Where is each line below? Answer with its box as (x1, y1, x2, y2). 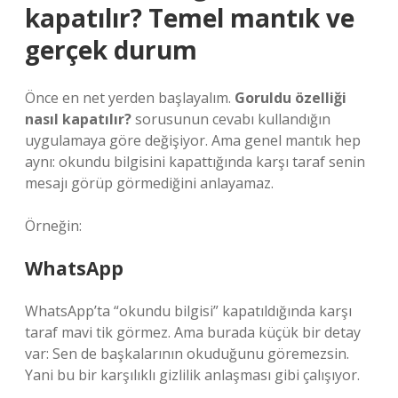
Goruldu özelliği (235, 88, 346, 107)
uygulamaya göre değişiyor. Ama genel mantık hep (25, 131, 361, 150)
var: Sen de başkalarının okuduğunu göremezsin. (25, 344, 349, 363)
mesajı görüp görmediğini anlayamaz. (25, 173, 274, 193)
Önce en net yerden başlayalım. (25, 88, 235, 107)
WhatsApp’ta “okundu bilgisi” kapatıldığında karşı (25, 301, 352, 321)
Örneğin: (25, 216, 82, 235)
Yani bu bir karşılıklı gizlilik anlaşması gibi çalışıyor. (25, 365, 360, 385)
